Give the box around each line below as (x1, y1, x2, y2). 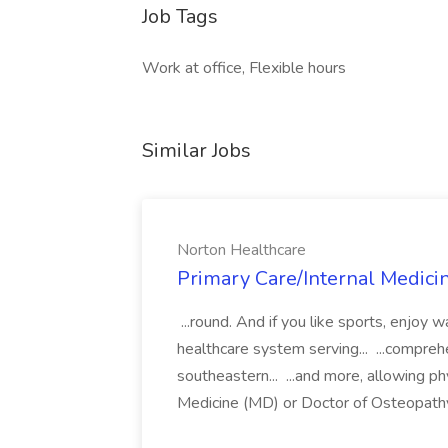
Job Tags (142, 3, 218, 30)
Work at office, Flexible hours (142, 57, 346, 79)
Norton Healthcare (177, 239, 306, 261)
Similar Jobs (142, 137, 251, 164)
